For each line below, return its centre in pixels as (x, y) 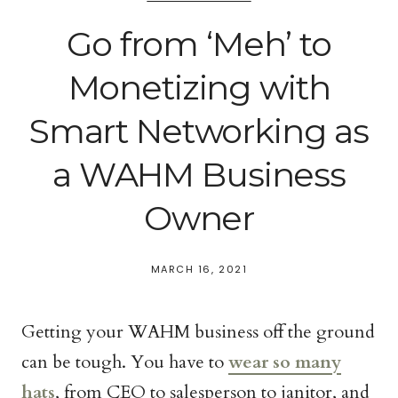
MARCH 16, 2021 (199, 269)
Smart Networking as (199, 131)
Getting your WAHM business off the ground (198, 332)
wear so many (285, 362)
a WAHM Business (199, 175)
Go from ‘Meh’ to (199, 44)
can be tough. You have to (125, 362)
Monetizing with (199, 88)
